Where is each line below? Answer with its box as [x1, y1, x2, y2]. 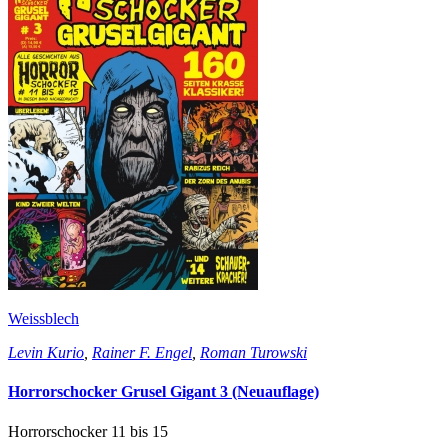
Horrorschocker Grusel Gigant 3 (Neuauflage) [8, 383, 319, 401]
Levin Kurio [8, 344, 84, 362]
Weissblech [8, 310, 79, 328]
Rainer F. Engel [92, 344, 192, 362]
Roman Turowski [200, 344, 307, 362]
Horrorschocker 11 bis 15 [8, 422, 168, 440]
